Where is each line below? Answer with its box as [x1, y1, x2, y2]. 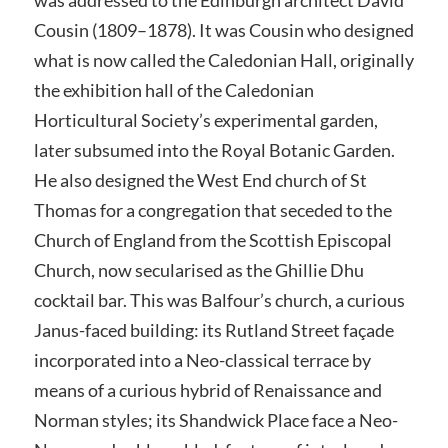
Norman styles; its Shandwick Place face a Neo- [33, 408, 398, 431]
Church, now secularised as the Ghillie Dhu [33, 258, 364, 281]
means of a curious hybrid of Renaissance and [33, 378, 382, 401]
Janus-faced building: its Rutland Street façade [33, 318, 394, 341]
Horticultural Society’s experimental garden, [33, 108, 378, 131]
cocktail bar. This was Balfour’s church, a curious [33, 288, 405, 311]
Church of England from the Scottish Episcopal [33, 228, 392, 251]
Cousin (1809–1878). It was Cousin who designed [33, 18, 414, 41]
